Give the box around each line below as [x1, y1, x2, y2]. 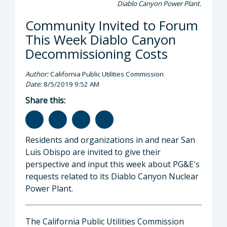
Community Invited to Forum [25, 16, 198, 34]
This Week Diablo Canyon [25, 30, 176, 49]
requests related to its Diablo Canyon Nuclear [25, 170, 199, 182]
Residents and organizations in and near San [25, 134, 195, 145]
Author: [25, 69, 49, 79]
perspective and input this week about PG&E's [25, 158, 200, 170]
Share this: [25, 94, 65, 106]
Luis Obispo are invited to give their [25, 146, 161, 158]
